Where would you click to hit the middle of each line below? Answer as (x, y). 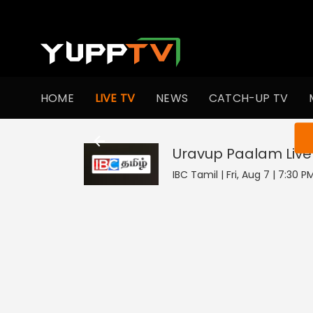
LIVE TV (115, 98)
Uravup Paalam (227, 154)
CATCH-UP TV (249, 98)
